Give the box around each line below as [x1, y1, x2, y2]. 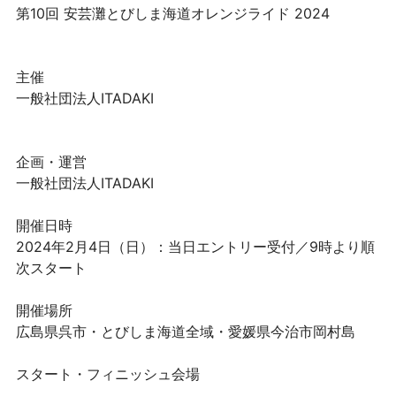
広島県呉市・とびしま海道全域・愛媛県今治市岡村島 [15, 322, 355, 340]
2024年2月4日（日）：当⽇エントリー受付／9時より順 [15, 237, 375, 255]
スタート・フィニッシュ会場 [15, 364, 200, 383]
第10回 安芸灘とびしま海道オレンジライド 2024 [15, 4, 330, 22]
